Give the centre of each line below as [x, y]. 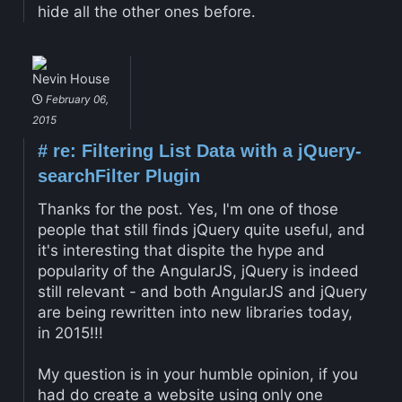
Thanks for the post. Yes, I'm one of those [188, 210]
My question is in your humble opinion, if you [197, 375]
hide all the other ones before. [146, 11]
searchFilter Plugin [118, 176]
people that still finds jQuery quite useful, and [201, 230]
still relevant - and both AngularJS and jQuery [202, 292]
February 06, [75, 100]
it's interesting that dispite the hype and [181, 251]
